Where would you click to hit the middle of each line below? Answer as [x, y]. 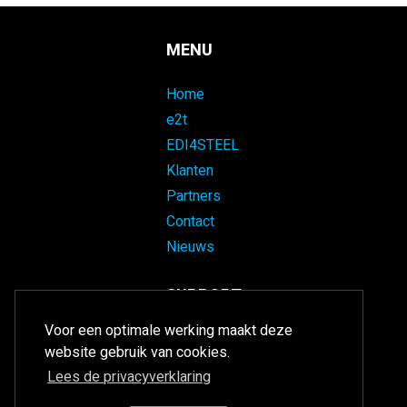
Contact [190, 222]
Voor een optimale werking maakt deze [169, 331]
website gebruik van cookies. [137, 353]
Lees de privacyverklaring [129, 377]
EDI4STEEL [203, 146]
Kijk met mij [241, 356]
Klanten [190, 171]
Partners [194, 197]
